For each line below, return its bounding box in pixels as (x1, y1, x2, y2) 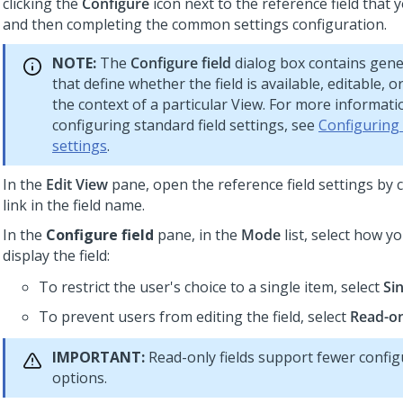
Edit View (46, 175, 108, 194)
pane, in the (154, 225, 241, 245)
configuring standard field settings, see (52, 115, 318, 135)
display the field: (3, 246, 110, 265)
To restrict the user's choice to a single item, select (39, 277, 383, 297)
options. (52, 368, 107, 388)
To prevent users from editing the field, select (39, 307, 350, 327)
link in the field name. (3, 195, 145, 215)
